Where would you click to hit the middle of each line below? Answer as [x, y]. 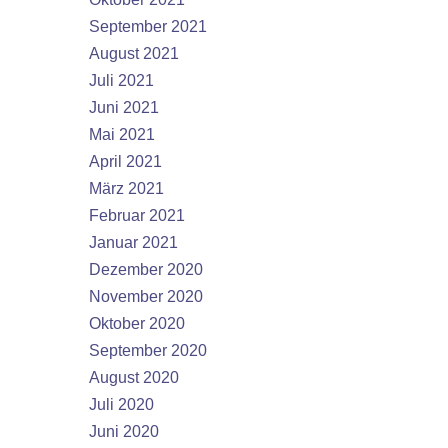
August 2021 [134, 53]
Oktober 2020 [137, 323]
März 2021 [126, 188]
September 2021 [148, 26]
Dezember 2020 [146, 269]
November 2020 [146, 296]
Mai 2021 [122, 134]
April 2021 [125, 161]
